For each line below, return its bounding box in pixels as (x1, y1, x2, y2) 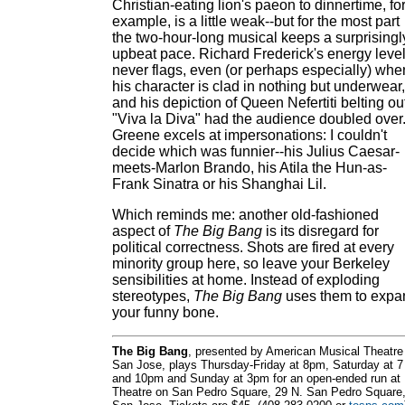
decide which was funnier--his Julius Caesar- (112, 144, 400, 159)
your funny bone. (112, 305, 219, 320)
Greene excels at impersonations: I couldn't (112, 127, 387, 143)
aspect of (112, 223, 174, 239)
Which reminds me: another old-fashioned (112, 207, 379, 222)
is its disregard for (262, 223, 379, 239)
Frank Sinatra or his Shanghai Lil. (112, 176, 326, 192)
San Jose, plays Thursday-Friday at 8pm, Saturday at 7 (112, 358, 403, 372)
